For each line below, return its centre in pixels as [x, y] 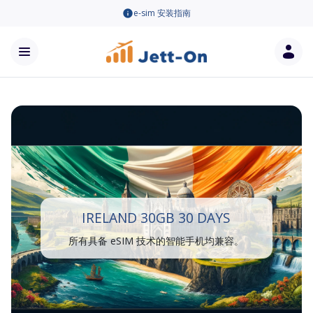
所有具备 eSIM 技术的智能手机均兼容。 [156, 240]
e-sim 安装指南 [162, 13]
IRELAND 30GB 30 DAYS [156, 217]
